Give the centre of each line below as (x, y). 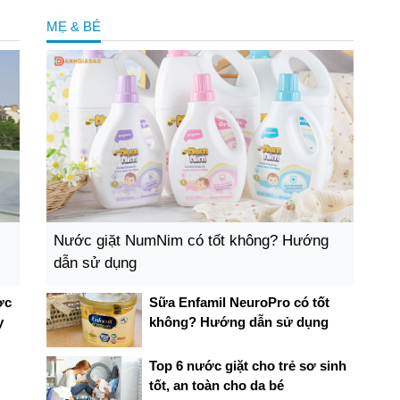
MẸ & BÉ (73, 26)
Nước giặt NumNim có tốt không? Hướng (191, 241)
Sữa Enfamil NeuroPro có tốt (239, 303)
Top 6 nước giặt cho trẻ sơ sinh (247, 365)
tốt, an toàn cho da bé (216, 385)
